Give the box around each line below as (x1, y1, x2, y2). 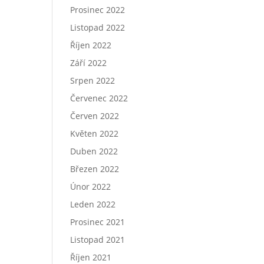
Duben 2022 (70, 146, 118, 157)
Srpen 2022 (70, 75, 115, 86)
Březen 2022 (70, 163, 120, 174)
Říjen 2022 (70, 39, 112, 51)
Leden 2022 (70, 199, 116, 210)
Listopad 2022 (70, 22, 126, 33)
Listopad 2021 (70, 234, 126, 245)
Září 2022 (70, 57, 107, 68)
